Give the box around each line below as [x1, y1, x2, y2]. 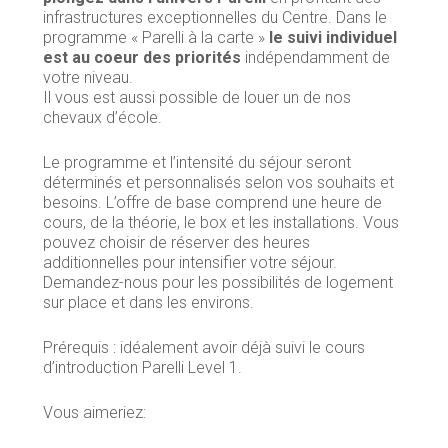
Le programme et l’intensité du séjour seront [42, 152, 351, 172]
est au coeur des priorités [42, 47, 241, 67]
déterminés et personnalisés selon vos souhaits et [42, 172, 394, 192]
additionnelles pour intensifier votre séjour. [42, 252, 337, 272]
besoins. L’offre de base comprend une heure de [42, 192, 382, 212]
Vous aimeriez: [42, 402, 146, 422]
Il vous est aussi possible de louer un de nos [42, 87, 351, 107]
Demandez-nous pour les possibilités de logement [42, 272, 393, 292]
